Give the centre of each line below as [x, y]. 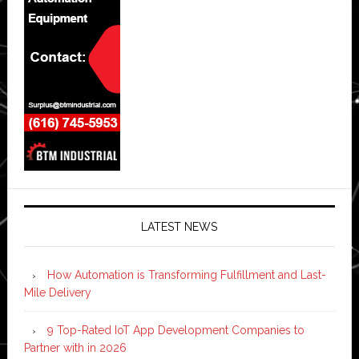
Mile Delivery [57, 292]
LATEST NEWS [179, 226]
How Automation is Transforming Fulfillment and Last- [186, 274]
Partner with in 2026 [75, 347]
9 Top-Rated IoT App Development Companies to [175, 330]
